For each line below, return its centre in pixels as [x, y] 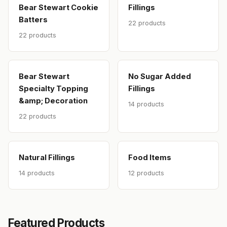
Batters [33, 20]
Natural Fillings [47, 158]
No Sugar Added [160, 77]
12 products [146, 173]
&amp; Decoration [53, 101]
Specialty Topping [53, 89]
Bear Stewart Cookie [59, 8]
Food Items [150, 158]
